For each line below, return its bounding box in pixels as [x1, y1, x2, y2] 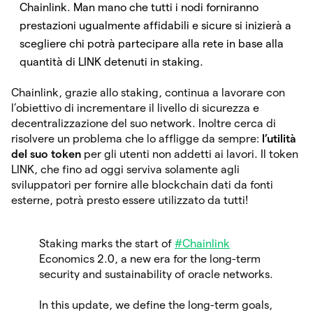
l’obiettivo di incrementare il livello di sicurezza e [11, 101, 259, 114]
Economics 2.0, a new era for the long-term [39, 252, 261, 265]
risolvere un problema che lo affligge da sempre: [11, 132, 262, 145]
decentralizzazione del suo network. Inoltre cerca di [11, 117, 276, 129]
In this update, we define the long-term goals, [39, 298, 272, 311]
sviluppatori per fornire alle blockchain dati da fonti [11, 178, 273, 191]
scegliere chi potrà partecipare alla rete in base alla [20, 37, 284, 50]
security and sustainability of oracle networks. [39, 268, 273, 280]
